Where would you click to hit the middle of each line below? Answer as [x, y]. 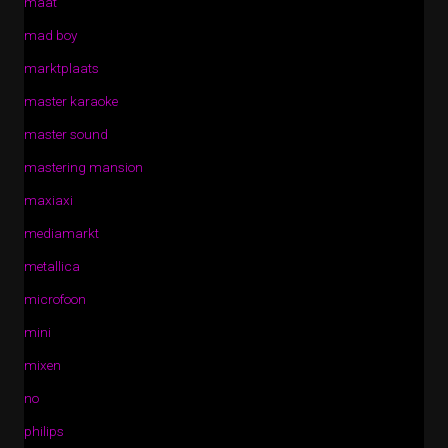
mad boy [50, 35]
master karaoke [71, 101]
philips [44, 431]
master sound [66, 134]
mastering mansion [83, 167]
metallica [52, 266]
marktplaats [61, 68]
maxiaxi [48, 200]
